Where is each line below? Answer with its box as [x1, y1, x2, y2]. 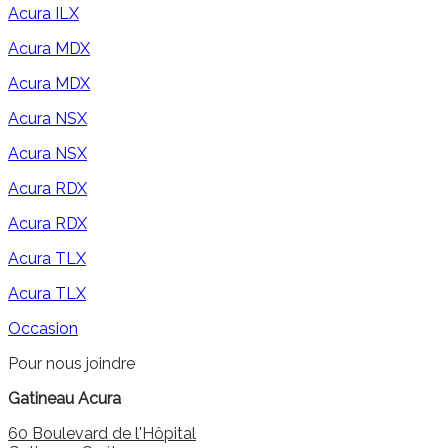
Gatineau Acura [8, 389, 121, 409]
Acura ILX [8, 4, 79, 24]
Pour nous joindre [8, 354, 135, 374]
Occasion [8, 319, 78, 339]
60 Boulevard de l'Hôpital [8, 424, 196, 444]
